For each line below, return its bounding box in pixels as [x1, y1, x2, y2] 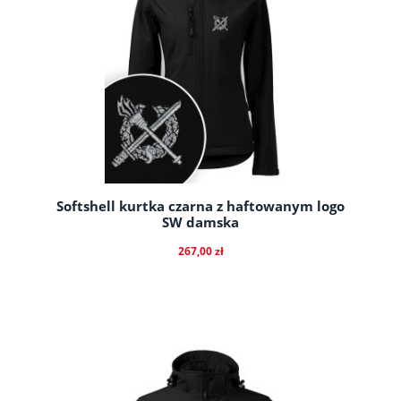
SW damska [162, 212, 239, 232]
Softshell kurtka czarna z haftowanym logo [56, 196, 345, 216]
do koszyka [165, 352, 236, 369]
